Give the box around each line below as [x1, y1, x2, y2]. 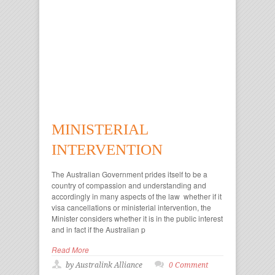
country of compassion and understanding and [52, 180, 206, 190]
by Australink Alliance [66, 261, 142, 269]
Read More [52, 244, 89, 255]
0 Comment [169, 261, 208, 269]
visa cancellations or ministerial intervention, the [52, 202, 211, 212]
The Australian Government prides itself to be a [52, 169, 207, 179]
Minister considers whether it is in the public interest [52, 213, 223, 223]
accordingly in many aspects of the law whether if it [52, 191, 222, 201]
